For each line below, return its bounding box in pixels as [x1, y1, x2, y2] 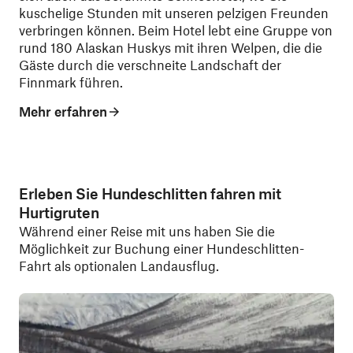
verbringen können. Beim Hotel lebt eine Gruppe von [19, 22, 333, 39]
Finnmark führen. [19, 74, 123, 91]
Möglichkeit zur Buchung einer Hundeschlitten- [19, 240, 304, 256]
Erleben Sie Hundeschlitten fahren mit [19, 184, 281, 203]
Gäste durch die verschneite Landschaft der [19, 57, 281, 73]
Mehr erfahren [19, 102, 107, 119]
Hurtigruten [19, 203, 99, 221]
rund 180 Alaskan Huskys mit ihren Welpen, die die [19, 39, 322, 56]
